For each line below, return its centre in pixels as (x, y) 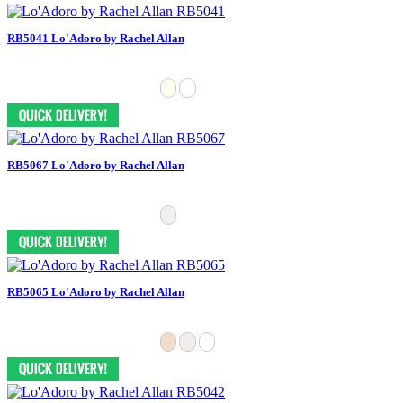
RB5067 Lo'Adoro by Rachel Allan (96, 165)
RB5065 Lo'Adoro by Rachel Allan (96, 291)
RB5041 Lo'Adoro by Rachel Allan (96, 38)
